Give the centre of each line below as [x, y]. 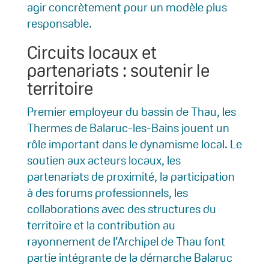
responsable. [59, 24]
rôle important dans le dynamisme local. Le [134, 144]
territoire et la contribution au [101, 225]
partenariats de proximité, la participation [131, 177]
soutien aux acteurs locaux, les [104, 161]
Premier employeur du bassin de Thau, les [131, 112]
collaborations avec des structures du [121, 209]
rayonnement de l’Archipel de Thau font [126, 242]
